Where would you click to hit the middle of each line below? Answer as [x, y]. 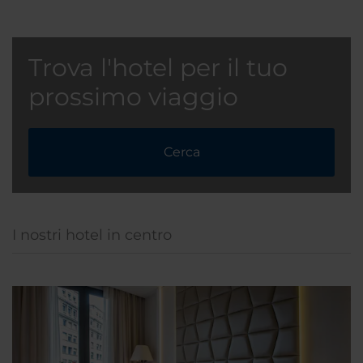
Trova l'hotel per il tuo [158, 68]
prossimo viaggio [133, 97]
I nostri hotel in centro [92, 235]
